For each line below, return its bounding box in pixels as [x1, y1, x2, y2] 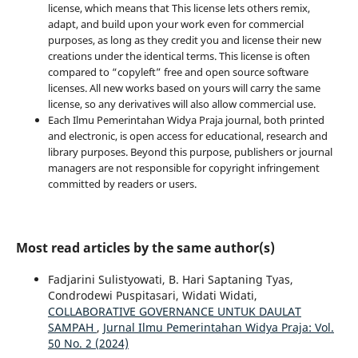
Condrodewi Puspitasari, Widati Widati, [47, 287, 257, 303]
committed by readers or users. [47, 176, 199, 191]
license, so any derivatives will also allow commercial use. [47, 96, 316, 111]
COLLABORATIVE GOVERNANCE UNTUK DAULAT [47, 303, 301, 319]
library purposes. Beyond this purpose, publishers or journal [47, 144, 332, 159]
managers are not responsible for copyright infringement [47, 160, 320, 175]
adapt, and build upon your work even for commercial [47, 16, 304, 31]
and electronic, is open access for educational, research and [47, 128, 328, 143]
